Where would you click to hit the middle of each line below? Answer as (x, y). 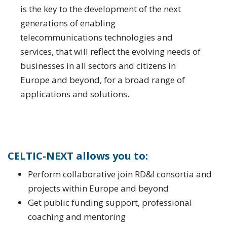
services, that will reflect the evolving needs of (110, 52)
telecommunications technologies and (97, 37)
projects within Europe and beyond (98, 188)
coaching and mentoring (77, 217)
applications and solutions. (75, 94)
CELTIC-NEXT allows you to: (78, 156)
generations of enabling (68, 23)
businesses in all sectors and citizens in (98, 66)
